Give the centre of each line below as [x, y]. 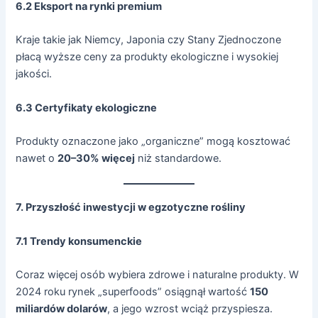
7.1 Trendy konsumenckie [79, 241]
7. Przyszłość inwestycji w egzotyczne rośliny [131, 208]
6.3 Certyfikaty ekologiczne [87, 108]
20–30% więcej [97, 158]
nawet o [37, 158]
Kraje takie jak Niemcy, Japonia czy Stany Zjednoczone [149, 40]
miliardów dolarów [62, 308]
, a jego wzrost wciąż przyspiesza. [190, 308]
